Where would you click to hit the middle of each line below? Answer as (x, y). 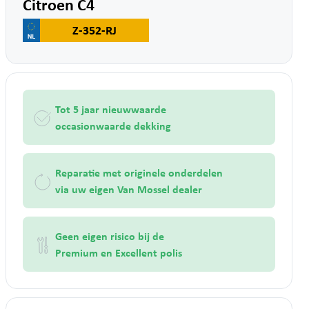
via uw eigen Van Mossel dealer (129, 189)
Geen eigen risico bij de (110, 236)
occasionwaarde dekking (113, 125)
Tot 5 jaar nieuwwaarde (111, 109)
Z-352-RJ (94, 30)
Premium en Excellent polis (119, 252)
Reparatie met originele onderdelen (139, 172)
